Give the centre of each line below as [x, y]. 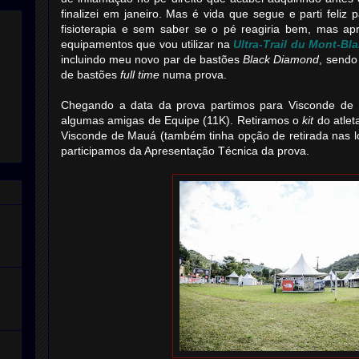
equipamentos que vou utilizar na [147, 44]
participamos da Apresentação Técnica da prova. [185, 151]
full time [140, 75]
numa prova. [193, 75]
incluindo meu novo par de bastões [152, 59]
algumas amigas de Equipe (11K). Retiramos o [182, 120]
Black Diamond [281, 59]
